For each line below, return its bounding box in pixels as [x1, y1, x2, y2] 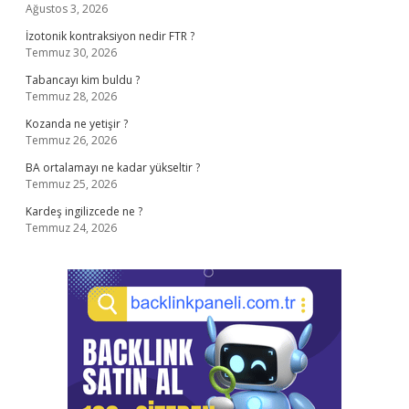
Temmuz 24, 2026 [26, 220, 117, 236]
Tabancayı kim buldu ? [26, 72, 140, 88]
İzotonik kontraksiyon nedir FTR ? [26, 28, 194, 44]
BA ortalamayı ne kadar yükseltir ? [26, 160, 200, 175]
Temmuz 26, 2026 [26, 132, 117, 148]
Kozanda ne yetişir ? [26, 116, 128, 131]
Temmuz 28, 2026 [26, 89, 117, 104]
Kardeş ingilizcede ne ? [26, 204, 142, 219]
